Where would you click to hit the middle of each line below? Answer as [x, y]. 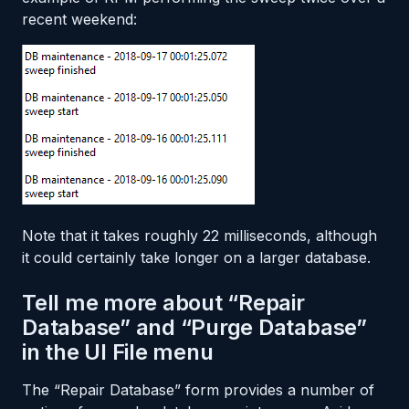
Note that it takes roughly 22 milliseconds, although [199, 235]
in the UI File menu [118, 351]
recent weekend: [79, 19]
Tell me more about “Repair [163, 302]
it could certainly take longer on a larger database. [196, 257]
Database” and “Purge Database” [194, 327]
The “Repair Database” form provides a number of [198, 389]
